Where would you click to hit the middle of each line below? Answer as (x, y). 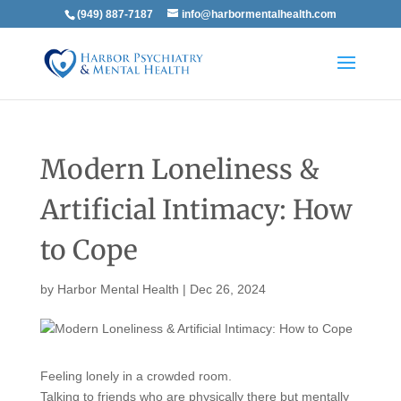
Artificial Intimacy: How (196, 209)
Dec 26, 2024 (227, 289)
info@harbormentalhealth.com (259, 14)
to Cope (89, 250)
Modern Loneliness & (179, 169)
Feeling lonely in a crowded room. (136, 376)
